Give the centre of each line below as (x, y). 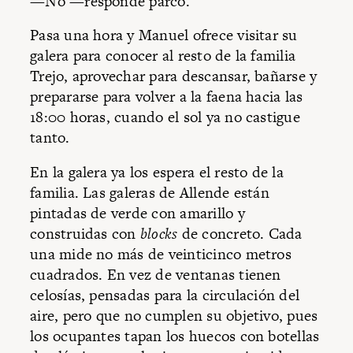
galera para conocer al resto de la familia (163, 56)
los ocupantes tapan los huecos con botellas (175, 336)
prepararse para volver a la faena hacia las (167, 97)
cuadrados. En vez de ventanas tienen (156, 274)
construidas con (85, 233)
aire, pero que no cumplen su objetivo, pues (174, 315)
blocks (159, 233)
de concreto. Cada (240, 233)
